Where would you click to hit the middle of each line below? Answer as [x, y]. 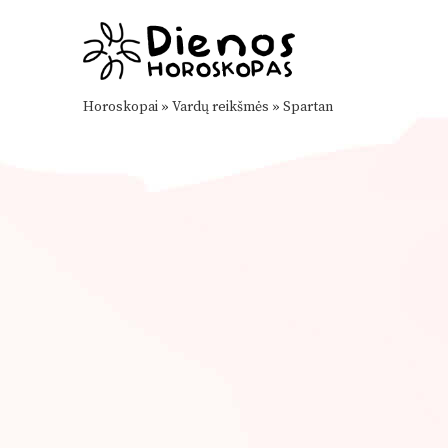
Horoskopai [120, 107]
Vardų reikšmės [220, 107]
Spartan [308, 107]
